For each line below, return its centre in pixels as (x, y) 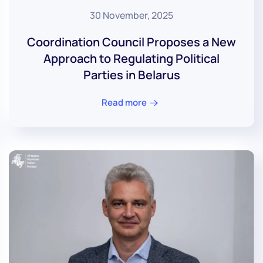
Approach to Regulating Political (131, 58)
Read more (124, 103)
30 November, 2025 (131, 15)
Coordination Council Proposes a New (131, 42)
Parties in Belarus (131, 75)
